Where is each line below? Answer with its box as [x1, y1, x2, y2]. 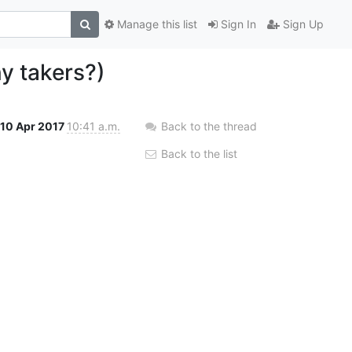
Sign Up [280, 17, 324, 31]
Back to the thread [161, 119, 257, 133]
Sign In [218, 17, 256, 31]
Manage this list [114, 17, 197, 31]
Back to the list [158, 146, 237, 160]
